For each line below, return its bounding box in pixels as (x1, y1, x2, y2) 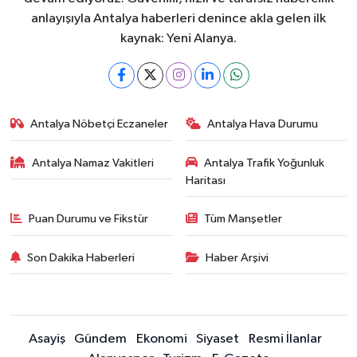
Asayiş (28, 332, 65, 346)
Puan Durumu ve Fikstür (29, 213, 149, 225)
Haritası (185, 174, 226, 186)
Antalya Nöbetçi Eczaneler (30, 118, 169, 130)
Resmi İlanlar (248, 332, 322, 346)
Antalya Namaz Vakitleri (32, 156, 155, 169)
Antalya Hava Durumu (207, 118, 318, 130)
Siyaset (196, 332, 240, 346)
